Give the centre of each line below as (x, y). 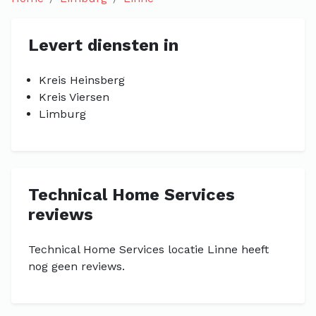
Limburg (62, 114)
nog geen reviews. (77, 266)
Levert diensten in (103, 45)
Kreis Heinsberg (82, 80)
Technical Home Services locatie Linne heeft (148, 249)
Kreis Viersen (74, 97)
